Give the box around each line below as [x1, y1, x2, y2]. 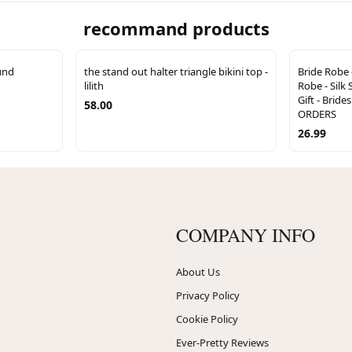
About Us [176, 264, 220, 279]
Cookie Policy [176, 311, 238, 326]
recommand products [82, 16, 269, 40]
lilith [84, 78, 104, 93]
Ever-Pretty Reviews [176, 335, 269, 350]
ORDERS [298, 106, 336, 121]
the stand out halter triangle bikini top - [84, 64, 268, 79]
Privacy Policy [176, 288, 240, 302]
